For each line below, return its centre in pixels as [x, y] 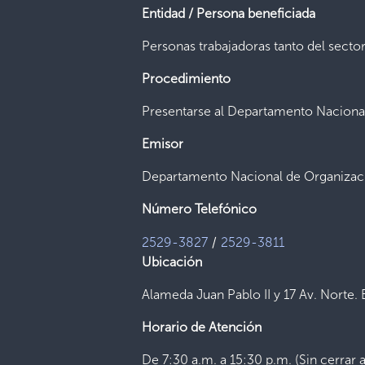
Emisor [163, 144]
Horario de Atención [202, 327]
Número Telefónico [200, 209]
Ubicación [172, 262]
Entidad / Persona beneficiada [229, 13]
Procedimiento [187, 79]
